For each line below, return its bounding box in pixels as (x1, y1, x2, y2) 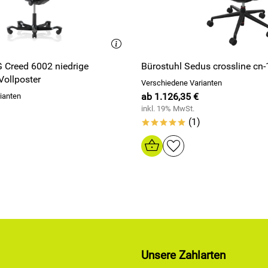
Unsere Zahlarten (141, 249, 226, 262)
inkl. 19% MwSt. (141, 104, 194, 113)
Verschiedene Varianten (141, 78, 222, 87)
